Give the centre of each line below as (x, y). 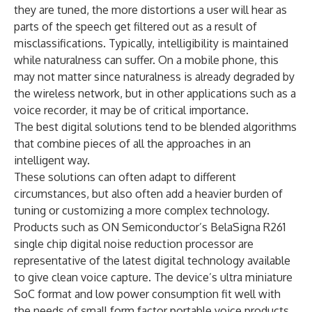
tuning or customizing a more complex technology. (142, 211)
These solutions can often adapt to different (125, 177)
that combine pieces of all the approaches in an (132, 144)
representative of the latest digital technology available (152, 261)
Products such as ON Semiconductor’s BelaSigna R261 (150, 227)
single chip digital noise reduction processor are (134, 244)
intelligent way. (52, 161)
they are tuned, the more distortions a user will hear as (150, 10)
